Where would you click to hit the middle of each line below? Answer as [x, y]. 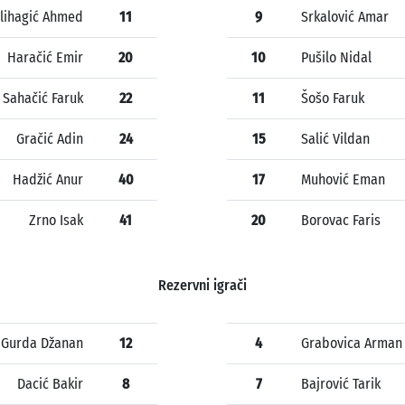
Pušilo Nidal [336, 58]
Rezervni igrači [202, 286]
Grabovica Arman [352, 344]
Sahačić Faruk [43, 99]
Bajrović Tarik [341, 384]
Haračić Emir [45, 58]
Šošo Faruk [333, 99]
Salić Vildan [335, 139]
